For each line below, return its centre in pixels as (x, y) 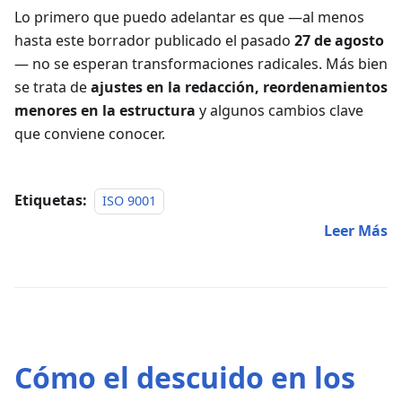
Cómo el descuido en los (185, 377)
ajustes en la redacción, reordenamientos (239, 87)
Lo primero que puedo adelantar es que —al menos (189, 17)
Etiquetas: (51, 200)
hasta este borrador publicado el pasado (154, 40)
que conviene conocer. (90, 133)
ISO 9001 (129, 200)
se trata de (52, 87)
